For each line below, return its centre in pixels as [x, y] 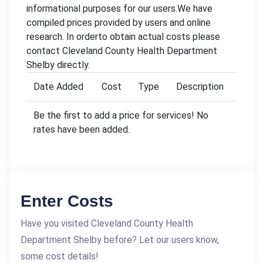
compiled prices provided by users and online [119, 22]
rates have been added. [82, 129]
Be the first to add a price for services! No [121, 115]
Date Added [58, 86]
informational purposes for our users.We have [119, 8]
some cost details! [60, 256]
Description [200, 86]
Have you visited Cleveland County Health [107, 223]
